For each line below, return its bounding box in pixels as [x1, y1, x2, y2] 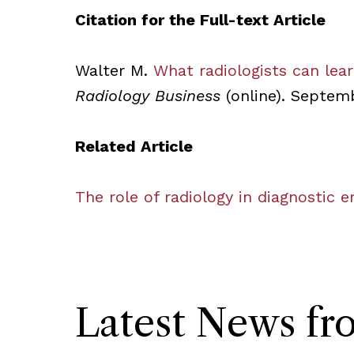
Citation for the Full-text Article [74, 10, 326, 29]
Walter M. [74, 61, 153, 80]
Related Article [74, 137, 193, 156]
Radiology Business [74, 86, 220, 105]
